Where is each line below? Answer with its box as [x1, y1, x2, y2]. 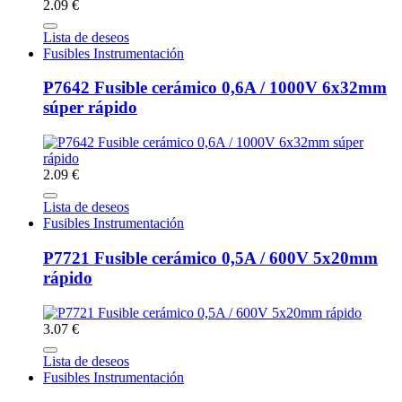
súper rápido [43, 98, 137, 118]
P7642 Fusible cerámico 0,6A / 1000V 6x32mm [43, 78, 387, 98]
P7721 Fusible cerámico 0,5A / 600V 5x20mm [43, 248, 378, 267]
